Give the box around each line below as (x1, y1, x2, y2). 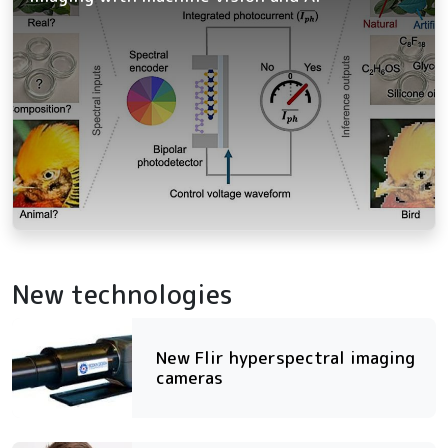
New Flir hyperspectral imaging (156, 346, 415, 370)
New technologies (12, 276, 233, 313)
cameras (156, 366, 223, 390)
